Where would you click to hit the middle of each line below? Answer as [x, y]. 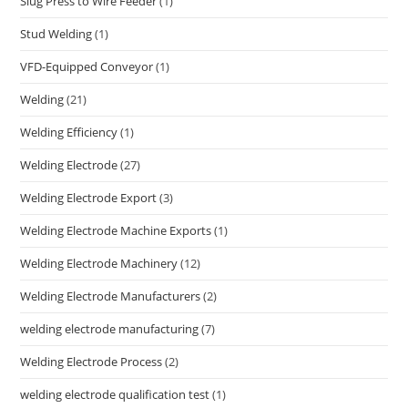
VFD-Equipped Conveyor [87, 67]
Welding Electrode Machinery [99, 264]
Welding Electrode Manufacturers [111, 296]
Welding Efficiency [69, 133]
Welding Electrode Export [89, 198]
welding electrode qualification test [115, 395]
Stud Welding [56, 34]
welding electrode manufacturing [110, 329]
